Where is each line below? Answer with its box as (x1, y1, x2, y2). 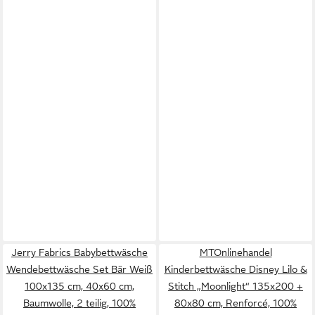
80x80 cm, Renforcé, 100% (174, 297, 297, 309)
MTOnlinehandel (199, 247, 272, 258)
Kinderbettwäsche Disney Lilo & (164, 264, 307, 275)
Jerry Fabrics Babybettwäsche (11, 247, 148, 258)
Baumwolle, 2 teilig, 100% (23, 297, 136, 309)
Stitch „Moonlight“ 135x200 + (168, 281, 303, 292)
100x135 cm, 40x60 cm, (25, 281, 134, 292)
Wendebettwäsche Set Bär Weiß (6, 264, 153, 275)
